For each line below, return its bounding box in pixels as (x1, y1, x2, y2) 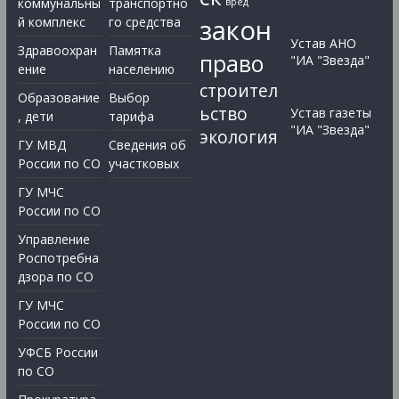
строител (199, 79, 278, 103)
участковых (108, 155, 179, 173)
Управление (17, 231, 90, 248)
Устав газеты (290, 104, 372, 122)
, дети (17, 108, 53, 126)
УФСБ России (17, 344, 98, 362)
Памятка (108, 42, 161, 60)
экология (199, 126, 278, 150)
